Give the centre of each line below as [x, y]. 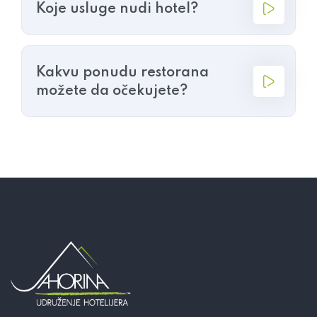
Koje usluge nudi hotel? [117, 10]
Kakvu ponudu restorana [122, 73]
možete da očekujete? [112, 92]
